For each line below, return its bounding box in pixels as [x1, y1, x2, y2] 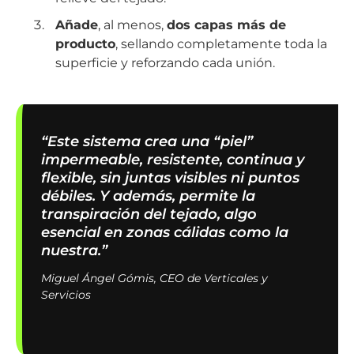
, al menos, [97, 17, 167, 32]
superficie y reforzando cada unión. [55, 55, 275, 70]
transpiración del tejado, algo [41, 204, 257, 223]
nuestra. [41, 240, 101, 259]
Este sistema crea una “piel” [47, 131, 253, 150]
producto [55, 36, 115, 51]
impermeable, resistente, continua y [41, 149, 304, 168]
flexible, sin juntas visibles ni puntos [41, 168, 299, 186]
